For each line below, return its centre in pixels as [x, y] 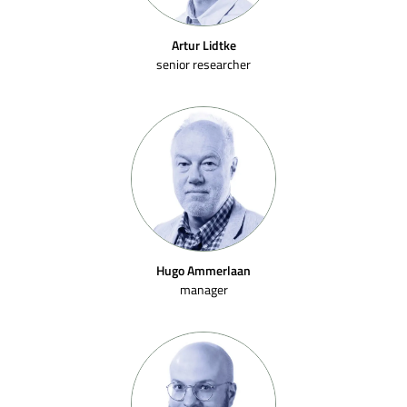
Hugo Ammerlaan [203, 270]
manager [203, 289]
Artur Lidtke [203, 45]
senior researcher [203, 64]
